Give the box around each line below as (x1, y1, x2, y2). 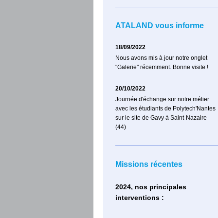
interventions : (115, 194, 164, 202)
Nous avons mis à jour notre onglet (115, 54, 207, 62)
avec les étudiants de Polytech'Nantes (115, 105, 216, 112)
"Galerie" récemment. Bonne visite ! (115, 64, 208, 71)
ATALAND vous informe (115, 21, 204, 30)
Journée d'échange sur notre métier (115, 96, 209, 103)
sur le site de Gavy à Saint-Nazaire (115, 114, 207, 122)
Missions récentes (115, 160, 182, 169)
